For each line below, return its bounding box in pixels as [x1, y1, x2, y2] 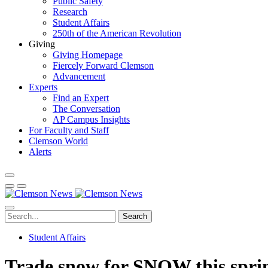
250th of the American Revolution [53, 28, 181, 38]
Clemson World [29, 136, 88, 146]
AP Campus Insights [53, 114, 130, 124]
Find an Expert [53, 93, 109, 103]
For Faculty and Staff [29, 125, 109, 135]
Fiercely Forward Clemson [53, 60, 154, 71]
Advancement [53, 71, 105, 81]
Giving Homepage [53, 50, 123, 60]
